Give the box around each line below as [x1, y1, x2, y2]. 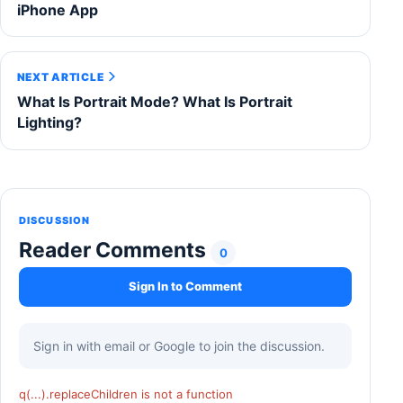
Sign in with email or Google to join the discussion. [33, 337, 325, 354]
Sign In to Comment [129, 279, 242, 294]
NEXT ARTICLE [16, 69, 104, 84]
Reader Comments [19, 237, 210, 263]
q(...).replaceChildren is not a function [19, 386, 233, 401]
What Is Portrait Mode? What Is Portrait [16, 92, 292, 111]
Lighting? [16, 112, 82, 131]
